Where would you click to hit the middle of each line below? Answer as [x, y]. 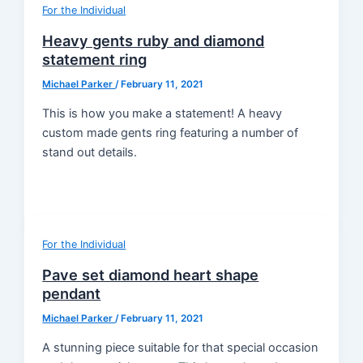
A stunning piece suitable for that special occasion [181, 347]
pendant [72, 294]
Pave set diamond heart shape [151, 275]
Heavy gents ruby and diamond [154, 41]
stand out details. [90, 152]
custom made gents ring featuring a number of [171, 132]
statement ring [95, 60]
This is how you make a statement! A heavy [162, 113]
